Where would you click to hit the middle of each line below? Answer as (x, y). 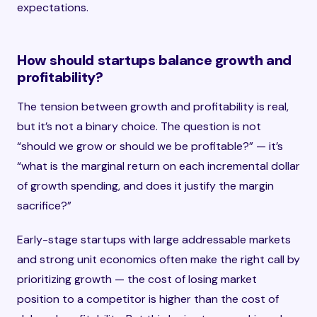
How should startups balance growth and (154, 60)
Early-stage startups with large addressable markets (154, 240)
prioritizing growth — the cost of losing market (137, 279)
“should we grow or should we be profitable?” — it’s (150, 146)
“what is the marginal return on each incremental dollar (158, 166)
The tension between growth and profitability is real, (153, 106)
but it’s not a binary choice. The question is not (139, 126)
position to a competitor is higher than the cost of (148, 299)
